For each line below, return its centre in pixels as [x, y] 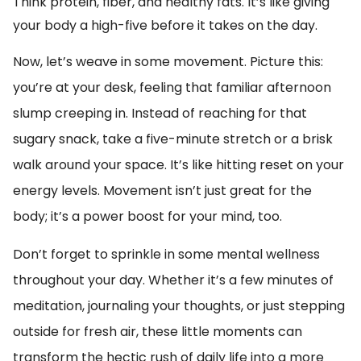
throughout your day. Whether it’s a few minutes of [173, 280]
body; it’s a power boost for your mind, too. [147, 216]
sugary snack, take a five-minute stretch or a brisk [173, 139]
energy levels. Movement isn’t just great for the [162, 191]
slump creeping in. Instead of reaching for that [160, 113]
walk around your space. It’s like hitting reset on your [178, 165]
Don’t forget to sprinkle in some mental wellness [166, 254]
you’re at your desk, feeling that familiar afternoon [172, 87]
